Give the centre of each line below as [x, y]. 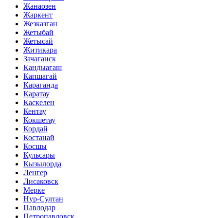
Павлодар [39, 208]
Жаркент [38, 15]
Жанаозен [40, 6]
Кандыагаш [43, 68]
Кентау [35, 111]
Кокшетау [39, 120]
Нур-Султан [43, 199]
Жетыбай [38, 33]
